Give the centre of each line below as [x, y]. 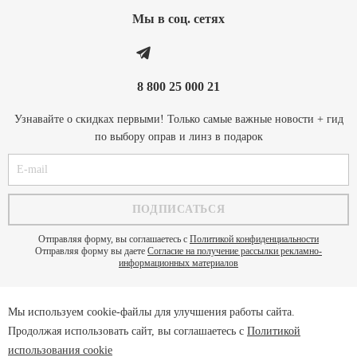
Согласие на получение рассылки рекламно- [235, 251]
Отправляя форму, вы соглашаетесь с [114, 239]
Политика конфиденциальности [178, 326]
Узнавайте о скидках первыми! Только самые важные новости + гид [178, 119]
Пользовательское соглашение [178, 345]
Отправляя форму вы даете [91, 251]
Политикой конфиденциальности [254, 239]
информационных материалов [178, 263]
